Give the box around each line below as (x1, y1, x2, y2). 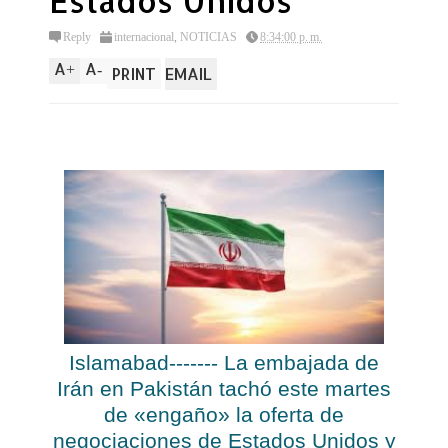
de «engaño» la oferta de (104, 403, 344, 428)
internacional (114, 30, 174, 44)
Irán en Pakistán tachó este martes (57, 377, 391, 402)
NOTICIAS (180, 30, 237, 44)
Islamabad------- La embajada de (69, 351, 379, 376)
